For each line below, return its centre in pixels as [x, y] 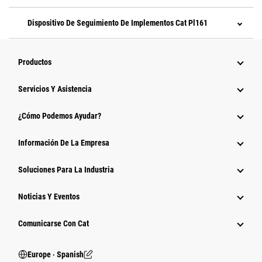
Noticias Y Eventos [49, 197]
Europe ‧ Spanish [56, 255]
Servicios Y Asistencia [55, 89]
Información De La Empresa [64, 143]
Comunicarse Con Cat [54, 224]
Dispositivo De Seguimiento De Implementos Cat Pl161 [118, 23]
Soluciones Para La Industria [66, 170]
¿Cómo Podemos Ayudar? [60, 116]
